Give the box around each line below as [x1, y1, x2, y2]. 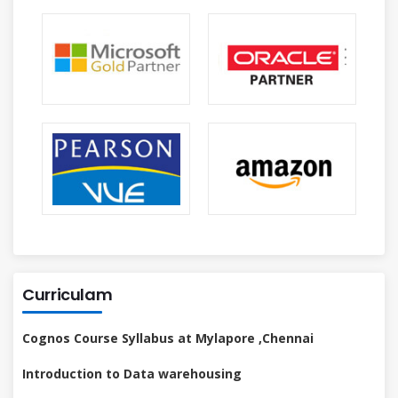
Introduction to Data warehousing [22, 365, 242, 383]
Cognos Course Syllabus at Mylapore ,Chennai [22, 330, 314, 347]
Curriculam [22, 283, 113, 306]
